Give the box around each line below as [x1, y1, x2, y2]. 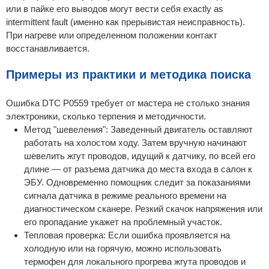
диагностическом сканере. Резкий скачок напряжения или [24, 203, 262, 214]
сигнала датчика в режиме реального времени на [24, 190, 226, 201]
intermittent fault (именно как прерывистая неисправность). [6, 17, 245, 28]
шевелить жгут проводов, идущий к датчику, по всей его [24, 150, 255, 161]
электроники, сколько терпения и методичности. [6, 110, 206, 121]
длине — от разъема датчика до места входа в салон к [24, 163, 252, 174]
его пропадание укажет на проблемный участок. [24, 216, 222, 227]
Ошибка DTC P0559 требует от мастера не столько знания [6, 97, 250, 108]
